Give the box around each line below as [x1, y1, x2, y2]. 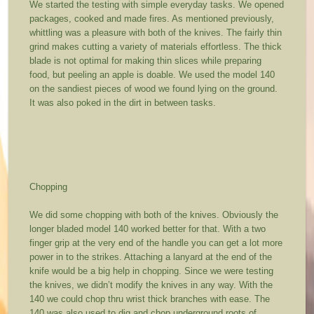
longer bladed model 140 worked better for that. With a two [29, 223, 266, 234]
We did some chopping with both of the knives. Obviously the [29, 209, 279, 220]
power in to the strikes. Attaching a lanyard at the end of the [29, 251, 273, 262]
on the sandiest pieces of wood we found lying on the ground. [29, 83, 278, 94]
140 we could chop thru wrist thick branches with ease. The [29, 293, 271, 304]
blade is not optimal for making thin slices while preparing [29, 55, 262, 66]
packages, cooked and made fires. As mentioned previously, [29, 13, 275, 24]
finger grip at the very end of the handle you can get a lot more [29, 237, 283, 248]
